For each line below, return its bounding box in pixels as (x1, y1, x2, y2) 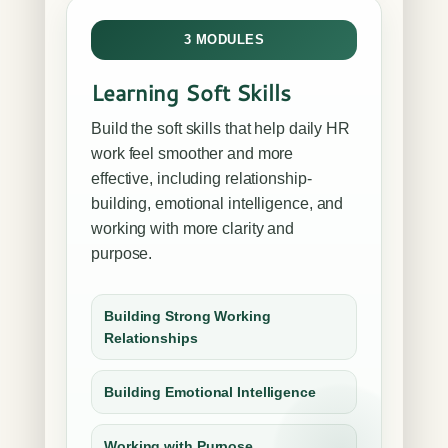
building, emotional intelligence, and (91, 195, 344, 212)
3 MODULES (183, 32, 265, 47)
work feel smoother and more (91, 145, 294, 162)
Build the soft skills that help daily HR (91, 120, 350, 137)
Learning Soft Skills (91, 77, 291, 108)
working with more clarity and (91, 220, 295, 237)
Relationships (104, 330, 198, 346)
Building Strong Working (104, 308, 271, 324)
